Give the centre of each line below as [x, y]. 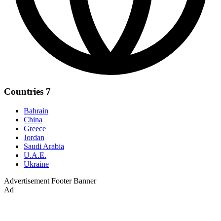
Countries [25, 92]
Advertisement [27, 181]
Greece [35, 129]
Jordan [34, 138]
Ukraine [36, 164]
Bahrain [36, 111]
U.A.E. [35, 155]
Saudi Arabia [44, 147]
